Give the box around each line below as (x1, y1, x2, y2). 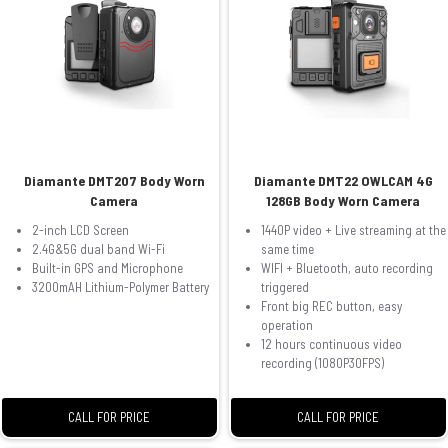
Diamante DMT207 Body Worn (23, 171, 205, 189)
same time (260, 240, 314, 257)
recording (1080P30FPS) (260, 354, 384, 371)
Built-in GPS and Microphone (32, 259, 183, 276)
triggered (260, 278, 309, 295)
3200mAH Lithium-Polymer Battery (32, 278, 209, 295)
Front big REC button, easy (260, 297, 402, 314)
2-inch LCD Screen (32, 221, 129, 238)
